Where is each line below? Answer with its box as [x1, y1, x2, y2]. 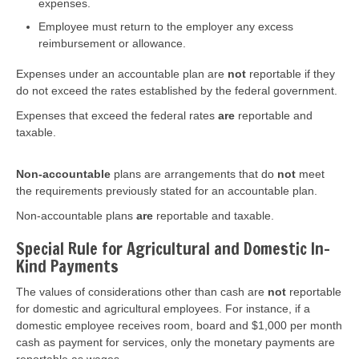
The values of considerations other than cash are [16, 285, 268, 298]
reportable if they [246, 67, 335, 80]
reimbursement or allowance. [38, 36, 186, 50]
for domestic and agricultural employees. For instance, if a [16, 302, 310, 315]
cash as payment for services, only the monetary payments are [16, 336, 335, 349]
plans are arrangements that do [111, 167, 277, 180]
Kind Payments [16, 255, 119, 278]
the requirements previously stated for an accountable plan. [16, 184, 317, 197]
